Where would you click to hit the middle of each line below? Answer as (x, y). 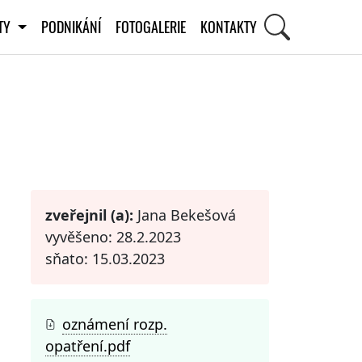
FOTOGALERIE (150, 27)
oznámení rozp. (115, 324)
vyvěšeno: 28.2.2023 (113, 236)
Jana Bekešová (185, 215)
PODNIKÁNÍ (71, 27)
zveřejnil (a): (89, 215)
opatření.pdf (88, 345)
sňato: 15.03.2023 (105, 258)
